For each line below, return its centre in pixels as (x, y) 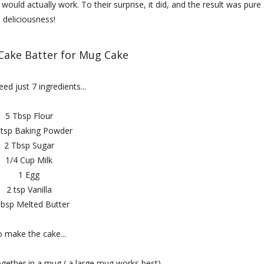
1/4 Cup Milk (29, 160)
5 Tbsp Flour (29, 116)
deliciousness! (29, 19)
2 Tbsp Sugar (29, 145)
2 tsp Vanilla (29, 189)
